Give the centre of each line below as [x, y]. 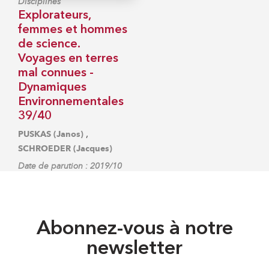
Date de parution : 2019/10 [70, 166]
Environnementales [71, 102]
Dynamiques [52, 87]
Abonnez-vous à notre [134, 229]
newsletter [134, 249]
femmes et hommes [73, 30]
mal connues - [56, 73]
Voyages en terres [68, 59]
